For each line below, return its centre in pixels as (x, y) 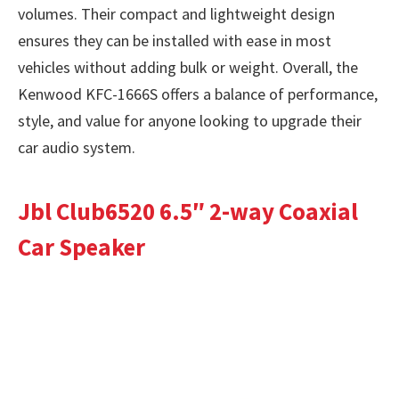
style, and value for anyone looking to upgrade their (190, 120)
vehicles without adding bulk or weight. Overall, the (188, 67)
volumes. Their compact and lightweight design (176, 13)
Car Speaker (81, 247)
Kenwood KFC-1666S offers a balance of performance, (198, 94)
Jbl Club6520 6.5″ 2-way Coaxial (188, 212)
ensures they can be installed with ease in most (175, 40)
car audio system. (77, 147)
